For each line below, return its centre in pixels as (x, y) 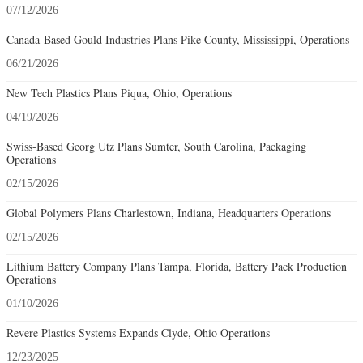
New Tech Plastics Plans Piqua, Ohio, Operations (119, 93)
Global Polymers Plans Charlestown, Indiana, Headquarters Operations (169, 213)
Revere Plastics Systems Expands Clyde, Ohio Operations (138, 333)
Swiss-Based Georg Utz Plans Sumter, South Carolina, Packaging (156, 147)
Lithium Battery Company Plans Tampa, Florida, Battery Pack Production (177, 267)
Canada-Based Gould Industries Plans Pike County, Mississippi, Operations (178, 40)
